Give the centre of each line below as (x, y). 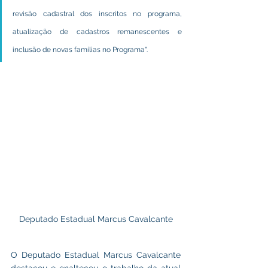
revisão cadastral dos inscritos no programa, (97, 14)
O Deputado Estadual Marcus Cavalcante (96, 255)
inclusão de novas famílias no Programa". (81, 50)
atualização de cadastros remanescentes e (97, 32)
